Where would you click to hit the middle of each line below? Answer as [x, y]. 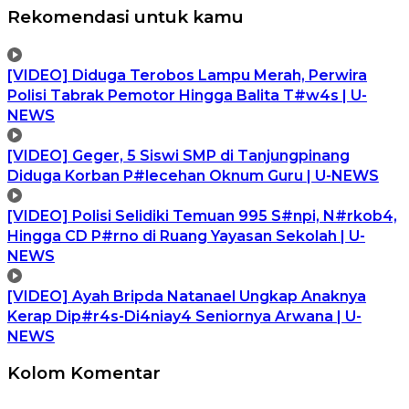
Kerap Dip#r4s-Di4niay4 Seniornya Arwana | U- [184, 316]
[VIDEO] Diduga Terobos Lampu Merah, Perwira [187, 75]
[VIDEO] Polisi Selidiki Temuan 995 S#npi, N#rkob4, [202, 215]
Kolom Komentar [84, 373]
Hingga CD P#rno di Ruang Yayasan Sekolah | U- [186, 236]
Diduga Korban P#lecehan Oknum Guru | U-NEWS [193, 175]
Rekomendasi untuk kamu [126, 16]
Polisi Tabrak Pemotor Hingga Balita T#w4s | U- [187, 95]
